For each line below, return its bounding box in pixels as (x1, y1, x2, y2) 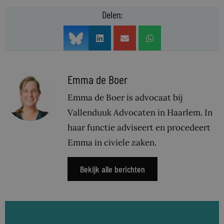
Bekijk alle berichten (80, 163, 145, 175)
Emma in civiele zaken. (67, 137, 156, 148)
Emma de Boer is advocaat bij (67, 92, 182, 103)
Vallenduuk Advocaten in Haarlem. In (67, 107, 212, 118)
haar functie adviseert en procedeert (67, 122, 210, 133)
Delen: (101, 8, 122, 21)
